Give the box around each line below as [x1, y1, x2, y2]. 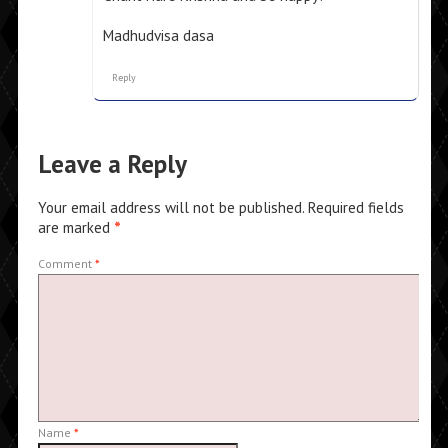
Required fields [307, 198, 404, 218]
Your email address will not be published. [37, 198, 304, 218]
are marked [37, 218, 114, 238]
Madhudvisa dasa [102, 26, 214, 46]
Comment [37, 256, 95, 272]
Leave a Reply [37, 147, 187, 181]
